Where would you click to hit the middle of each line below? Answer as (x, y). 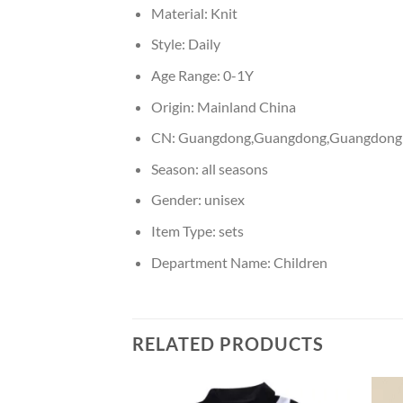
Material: (180, 13)
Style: (169, 44)
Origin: (174, 106)
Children (300, 262)
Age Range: (187, 75)
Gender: (177, 200)
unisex (224, 200)
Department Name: (212, 262)
